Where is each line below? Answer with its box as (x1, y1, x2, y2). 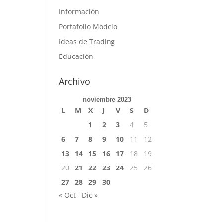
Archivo (59, 75, 91, 87)
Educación (59, 52, 94, 61)
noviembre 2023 (83, 96, 132, 103)
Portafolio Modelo (59, 22, 118, 31)
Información (59, 7, 100, 16)
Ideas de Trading (59, 37, 115, 46)
